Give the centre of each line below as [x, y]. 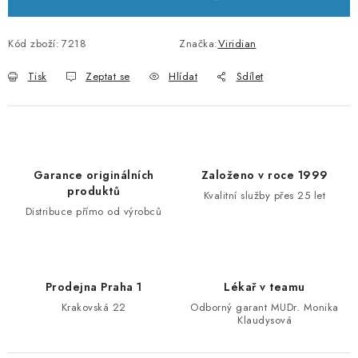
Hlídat [183, 76]
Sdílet [250, 76]
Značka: [199, 44]
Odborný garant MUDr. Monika [265, 307]
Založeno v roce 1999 [265, 175]
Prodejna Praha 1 [93, 287]
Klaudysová [265, 320]
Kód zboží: [34, 44]
